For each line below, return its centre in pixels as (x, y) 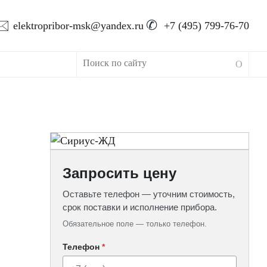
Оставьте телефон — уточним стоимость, (149, 194)
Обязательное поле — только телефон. (135, 223)
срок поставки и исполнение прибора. (140, 207)
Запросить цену (120, 173)
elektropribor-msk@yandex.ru (78, 26)
